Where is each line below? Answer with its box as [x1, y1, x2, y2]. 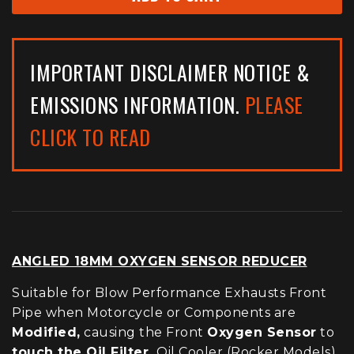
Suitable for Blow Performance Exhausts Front [12, 284, 326, 300]
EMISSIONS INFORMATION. [30, 88, 245, 120]
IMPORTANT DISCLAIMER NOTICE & [30, 56, 310, 88]
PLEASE [244, 88, 303, 120]
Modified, [12, 324, 81, 340]
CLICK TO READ [30, 121, 151, 153]
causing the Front [80, 324, 207, 340]
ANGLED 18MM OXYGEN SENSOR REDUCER [12, 253, 307, 269]
